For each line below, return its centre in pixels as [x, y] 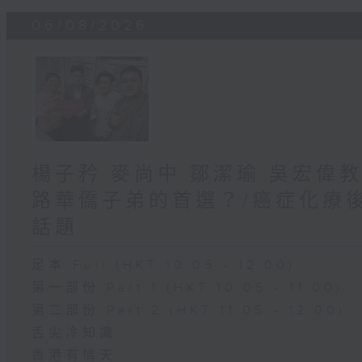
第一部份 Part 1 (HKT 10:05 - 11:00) [188, 288]
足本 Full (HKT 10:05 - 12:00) [164, 265]
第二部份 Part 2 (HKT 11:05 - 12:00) [189, 310]
